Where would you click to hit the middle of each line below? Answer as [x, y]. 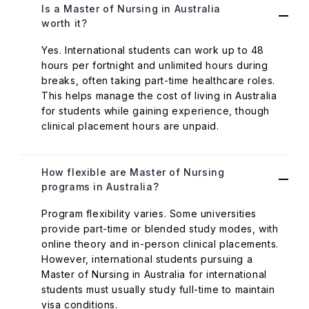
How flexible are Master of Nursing [133, 172]
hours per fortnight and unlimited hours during [155, 65]
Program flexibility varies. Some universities [149, 213]
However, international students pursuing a [147, 259]
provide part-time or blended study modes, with [160, 229]
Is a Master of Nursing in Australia [131, 9]
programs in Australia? [100, 187]
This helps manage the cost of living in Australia [159, 96]
